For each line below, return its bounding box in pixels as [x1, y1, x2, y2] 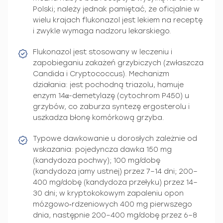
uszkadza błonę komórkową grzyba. [33, 113, 164, 122]
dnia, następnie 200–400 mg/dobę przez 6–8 [33, 211, 197, 220]
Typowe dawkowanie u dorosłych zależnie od [33, 134, 197, 143]
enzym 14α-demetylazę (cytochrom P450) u [33, 91, 189, 100]
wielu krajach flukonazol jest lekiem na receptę [33, 15, 203, 24]
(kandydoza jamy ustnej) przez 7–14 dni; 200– [33, 167, 198, 176]
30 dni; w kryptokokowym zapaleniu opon [33, 189, 184, 198]
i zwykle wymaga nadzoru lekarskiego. [33, 26, 171, 35]
